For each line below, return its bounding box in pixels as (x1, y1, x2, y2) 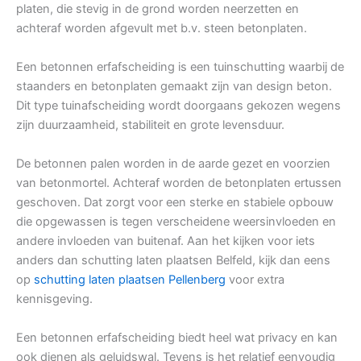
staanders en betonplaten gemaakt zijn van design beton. (16, 79, 332, 94)
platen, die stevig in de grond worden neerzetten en (16, 2, 299, 17)
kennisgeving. (16, 292, 93, 307)
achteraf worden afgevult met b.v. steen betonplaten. (16, 21, 307, 36)
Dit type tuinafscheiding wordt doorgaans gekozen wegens (16, 98, 341, 114)
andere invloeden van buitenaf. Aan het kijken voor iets (16, 234, 315, 249)
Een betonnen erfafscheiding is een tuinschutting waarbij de (16, 60, 344, 75)
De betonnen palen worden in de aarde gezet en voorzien (16, 156, 330, 172)
